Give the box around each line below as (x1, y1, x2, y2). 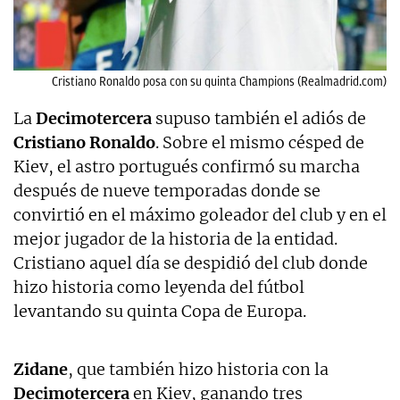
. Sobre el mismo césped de (155, 131, 364, 153)
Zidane (13, 358, 68, 379)
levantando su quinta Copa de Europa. (13, 300, 306, 321)
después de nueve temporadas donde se (13, 179, 321, 201)
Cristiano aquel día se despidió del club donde (13, 252, 368, 273)
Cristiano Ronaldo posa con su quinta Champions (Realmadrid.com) (52, 74, 387, 88)
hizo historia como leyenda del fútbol (13, 276, 304, 297)
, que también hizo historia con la (68, 358, 329, 379)
